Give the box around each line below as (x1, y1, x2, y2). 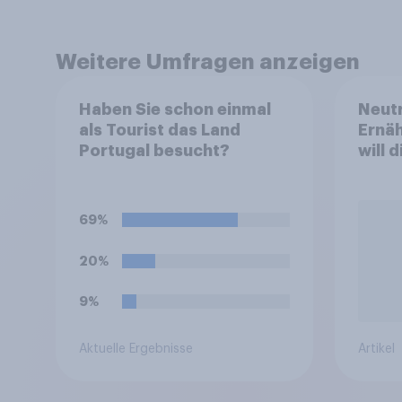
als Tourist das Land (78, 121, 240, 138)
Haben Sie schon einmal (78, 100, 271, 118)
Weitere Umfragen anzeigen (56, 51, 360, 73)
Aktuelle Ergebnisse (78, 343, 193, 356)
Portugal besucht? (78, 142, 230, 159)
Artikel (357, 343, 395, 356)
